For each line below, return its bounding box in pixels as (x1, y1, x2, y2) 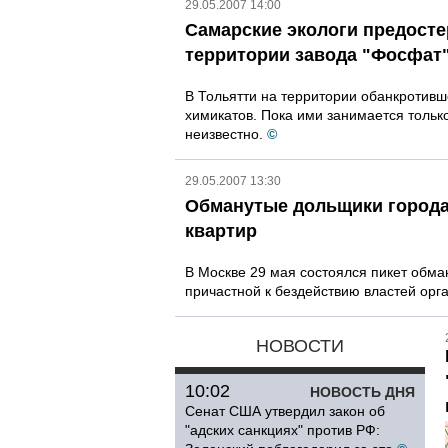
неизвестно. (185, 126, 263, 142)
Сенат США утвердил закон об (185, 403, 385, 419)
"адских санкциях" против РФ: (185, 422, 380, 438)
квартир (185, 221, 257, 241)
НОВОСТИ (256, 336, 344, 356)
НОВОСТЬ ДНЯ (310, 384, 415, 400)
